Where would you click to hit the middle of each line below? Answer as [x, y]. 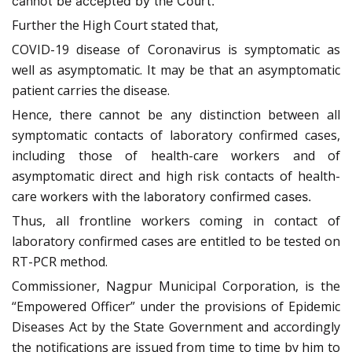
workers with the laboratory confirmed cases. [176, 197]
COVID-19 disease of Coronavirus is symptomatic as [176, 50]
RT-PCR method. [60, 262]
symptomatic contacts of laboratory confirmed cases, [176, 136]
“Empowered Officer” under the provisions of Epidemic [176, 307]
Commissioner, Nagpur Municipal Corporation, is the [176, 286]
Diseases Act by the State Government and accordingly [176, 327]
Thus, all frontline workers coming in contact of [176, 221]
